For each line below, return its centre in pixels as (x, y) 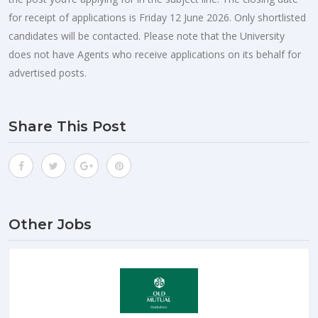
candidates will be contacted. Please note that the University (147, 35)
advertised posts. (48, 72)
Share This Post (67, 126)
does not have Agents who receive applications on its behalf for (155, 54)
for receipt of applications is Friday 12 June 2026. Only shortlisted (157, 17)
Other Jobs (50, 224)
